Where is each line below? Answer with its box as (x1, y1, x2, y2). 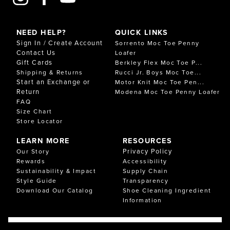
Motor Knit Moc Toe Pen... (115, 77, 204, 86)
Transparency (123, 176, 169, 185)
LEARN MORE (16, 135, 70, 146)
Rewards (16, 156, 46, 165)
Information (123, 195, 162, 204)
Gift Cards (16, 57, 53, 67)
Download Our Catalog (16, 185, 93, 195)
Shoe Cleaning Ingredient (123, 185, 212, 195)
